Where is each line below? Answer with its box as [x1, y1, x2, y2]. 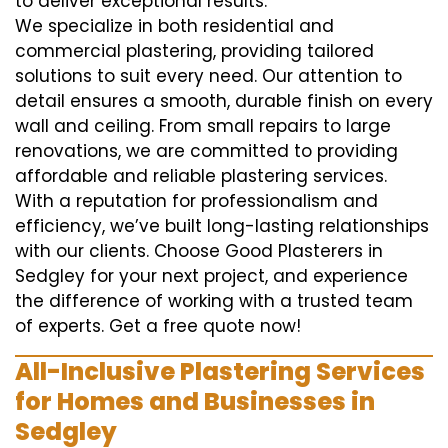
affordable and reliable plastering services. [15, 164, 387, 188]
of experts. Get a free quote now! [15, 314, 301, 338]
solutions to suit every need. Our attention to [15, 64, 402, 88]
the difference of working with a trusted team [15, 289, 413, 313]
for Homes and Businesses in [15, 385, 375, 418]
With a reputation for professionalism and [15, 189, 378, 213]
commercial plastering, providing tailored [15, 39, 374, 63]
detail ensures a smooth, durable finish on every [15, 89, 433, 113]
